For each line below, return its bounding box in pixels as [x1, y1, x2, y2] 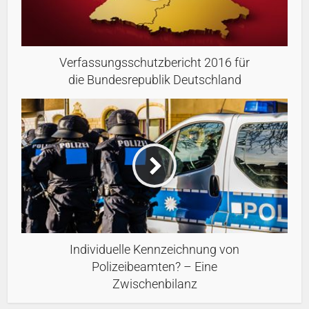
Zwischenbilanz [112, 276, 197, 291]
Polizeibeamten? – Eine [92, 259, 217, 274]
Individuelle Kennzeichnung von [70, 241, 239, 257]
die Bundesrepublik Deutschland [68, 72, 241, 87]
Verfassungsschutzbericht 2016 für [59, 54, 250, 70]
